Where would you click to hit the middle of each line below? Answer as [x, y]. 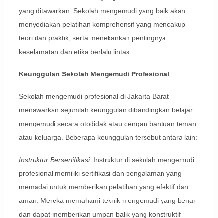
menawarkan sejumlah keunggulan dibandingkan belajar [106, 110]
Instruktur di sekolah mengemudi [143, 160]
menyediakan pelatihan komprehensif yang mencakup [102, 25]
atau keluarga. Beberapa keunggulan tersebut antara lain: [108, 137]
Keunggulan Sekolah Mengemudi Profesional [94, 74]
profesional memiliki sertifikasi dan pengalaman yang [100, 173]
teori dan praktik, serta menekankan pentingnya [92, 38]
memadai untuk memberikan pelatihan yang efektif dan [103, 187]
